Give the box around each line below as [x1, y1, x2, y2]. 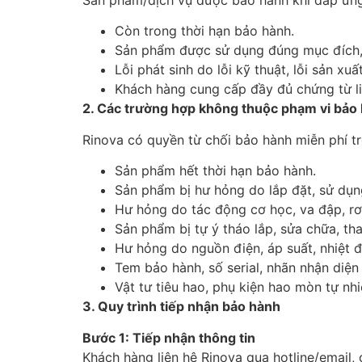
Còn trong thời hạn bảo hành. [115, 23, 294, 40]
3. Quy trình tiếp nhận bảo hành [82, 298, 280, 315]
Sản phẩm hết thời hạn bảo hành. [115, 162, 316, 179]
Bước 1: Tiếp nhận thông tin [82, 329, 255, 346]
